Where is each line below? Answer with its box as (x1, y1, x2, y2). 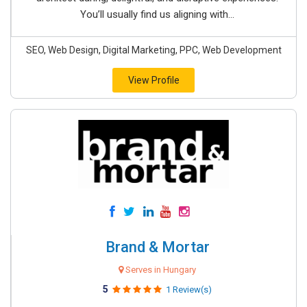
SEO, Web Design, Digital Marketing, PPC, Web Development (25, 45, 282, 56)
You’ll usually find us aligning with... (80, 8, 234, 21)
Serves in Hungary (123, 265, 196, 275)
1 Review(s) (166, 284, 212, 295)
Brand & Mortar (105, 238, 210, 256)
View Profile (127, 75, 180, 86)
